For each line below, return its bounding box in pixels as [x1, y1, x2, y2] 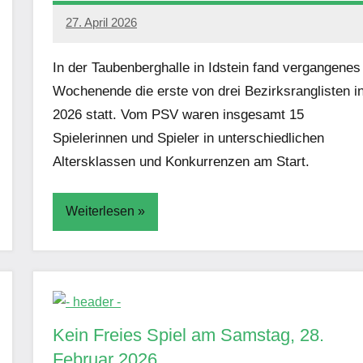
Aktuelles [62, 258, 112, 273]
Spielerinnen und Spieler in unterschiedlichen [53, 130, 324, 146]
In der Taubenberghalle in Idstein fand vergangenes [53, 59, 361, 75]
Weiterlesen [66, 204, 135, 219]
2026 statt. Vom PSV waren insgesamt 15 [53, 106, 304, 122]
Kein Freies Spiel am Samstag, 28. [53, 324, 324, 345]
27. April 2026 [66, 15, 137, 30]
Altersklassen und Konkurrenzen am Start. [53, 153, 310, 169]
